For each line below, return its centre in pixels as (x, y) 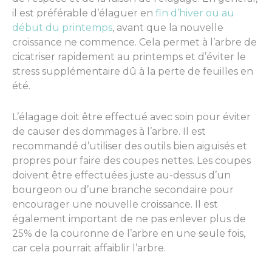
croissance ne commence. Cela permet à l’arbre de (134, 42)
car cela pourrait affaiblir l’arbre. (89, 248)
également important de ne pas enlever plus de (129, 219)
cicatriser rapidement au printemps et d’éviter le (129, 57)
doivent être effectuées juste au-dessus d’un (121, 175)
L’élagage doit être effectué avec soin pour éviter (131, 117)
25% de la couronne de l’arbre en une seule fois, (129, 234)
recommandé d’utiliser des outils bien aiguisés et (130, 146)
